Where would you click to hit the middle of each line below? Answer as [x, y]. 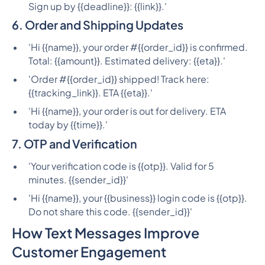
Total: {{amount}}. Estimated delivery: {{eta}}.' [127, 61]
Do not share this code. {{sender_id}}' [110, 211]
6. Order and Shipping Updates [97, 25]
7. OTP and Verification [74, 144]
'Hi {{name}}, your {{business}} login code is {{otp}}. [138, 198]
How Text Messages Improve [105, 232]
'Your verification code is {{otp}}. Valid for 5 [121, 166]
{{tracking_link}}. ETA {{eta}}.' [90, 93]
